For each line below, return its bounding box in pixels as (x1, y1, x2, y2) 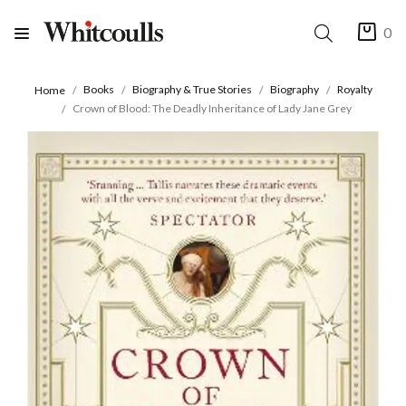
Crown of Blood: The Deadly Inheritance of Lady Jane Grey (72, 101, 352, 115)
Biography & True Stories (131, 82, 252, 97)
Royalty (336, 82, 372, 97)
